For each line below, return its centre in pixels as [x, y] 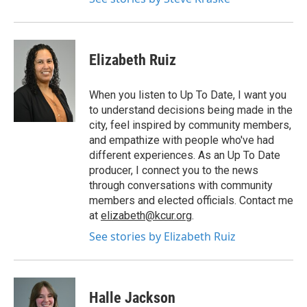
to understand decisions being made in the [191, 110]
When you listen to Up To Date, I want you [188, 95]
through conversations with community [181, 185]
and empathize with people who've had [182, 140]
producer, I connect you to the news [174, 170]
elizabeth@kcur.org [146, 216]
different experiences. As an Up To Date [185, 155]
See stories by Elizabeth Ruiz [162, 236]
